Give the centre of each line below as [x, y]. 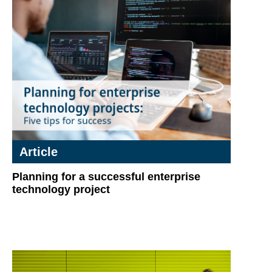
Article [39, 152]
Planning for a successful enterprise [106, 177]
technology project [61, 189]
